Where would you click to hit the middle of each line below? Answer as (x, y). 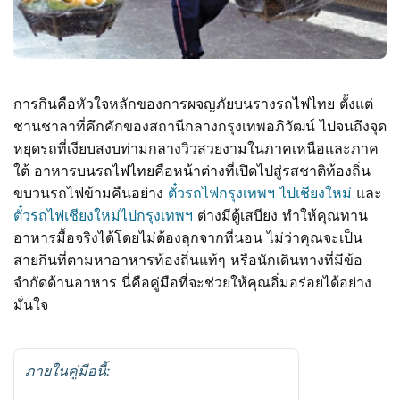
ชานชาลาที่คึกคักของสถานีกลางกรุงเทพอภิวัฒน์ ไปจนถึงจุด (200, 126)
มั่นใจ (31, 305)
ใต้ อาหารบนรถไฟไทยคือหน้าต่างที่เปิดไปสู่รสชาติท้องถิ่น (192, 171)
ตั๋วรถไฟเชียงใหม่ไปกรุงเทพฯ (103, 216)
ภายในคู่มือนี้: (67, 371)
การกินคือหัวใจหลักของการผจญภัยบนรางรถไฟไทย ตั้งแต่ (193, 104)
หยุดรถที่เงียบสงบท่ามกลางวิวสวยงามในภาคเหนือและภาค (196, 149)
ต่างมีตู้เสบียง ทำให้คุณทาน (280, 216)
